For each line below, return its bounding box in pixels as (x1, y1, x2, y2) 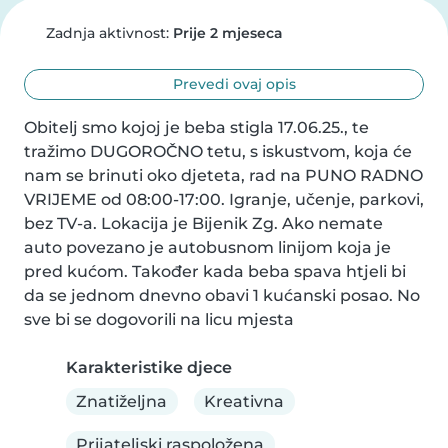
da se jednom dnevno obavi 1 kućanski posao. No (24, 286, 420, 305)
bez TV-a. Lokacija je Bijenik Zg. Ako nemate (24, 214, 383, 233)
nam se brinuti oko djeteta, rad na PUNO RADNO (24, 166, 423, 185)
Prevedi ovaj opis (169, 75, 297, 93)
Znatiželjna (76, 391, 168, 411)
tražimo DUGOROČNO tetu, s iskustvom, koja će (24, 142, 412, 161)
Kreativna (204, 391, 285, 411)
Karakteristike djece (66, 358, 232, 377)
